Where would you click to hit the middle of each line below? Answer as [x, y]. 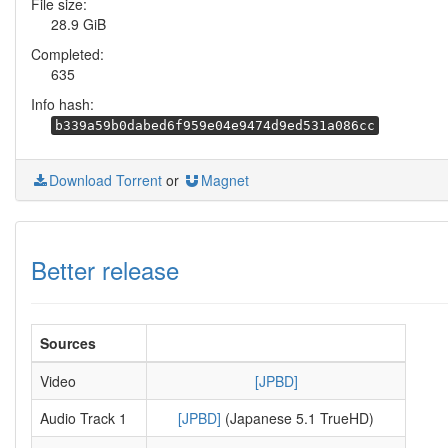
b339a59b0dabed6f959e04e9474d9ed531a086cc [215, 125]
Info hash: [62, 104]
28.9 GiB [78, 24]
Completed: [67, 54]
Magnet [225, 180]
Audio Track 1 [83, 418]
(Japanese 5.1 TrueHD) [297, 418]
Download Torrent [105, 180]
